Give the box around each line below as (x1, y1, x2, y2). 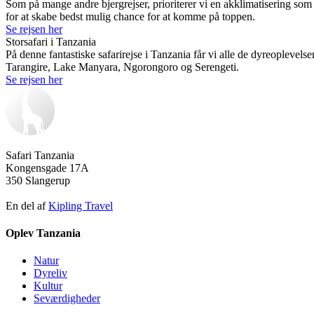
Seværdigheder (34, 292, 100, 305)
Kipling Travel (48, 199, 113, 212)
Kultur (34, 280, 62, 292)
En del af (6, 199, 48, 212)
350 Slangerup (6, 174, 70, 186)
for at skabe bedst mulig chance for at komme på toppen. (6, 10, 255, 22)
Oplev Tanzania (6, 227, 81, 240)
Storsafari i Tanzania (6, 35, 96, 48)
